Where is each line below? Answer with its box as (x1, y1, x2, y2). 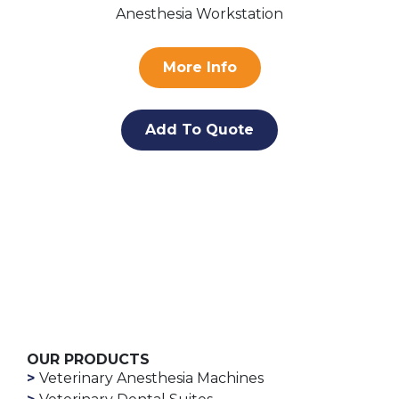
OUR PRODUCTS (27, 351, 150, 369)
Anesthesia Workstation (116, 5, 283, 23)
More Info (162, 59, 237, 77)
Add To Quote (145, 121, 254, 139)
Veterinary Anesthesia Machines (39, 370, 264, 387)
